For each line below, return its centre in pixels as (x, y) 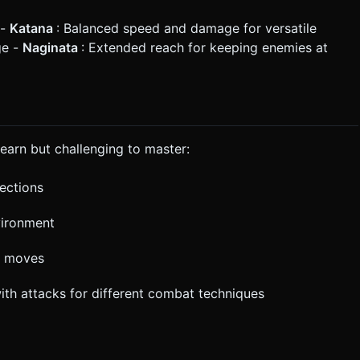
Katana (33, 28)
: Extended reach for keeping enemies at (205, 47)
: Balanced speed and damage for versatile (186, 28)
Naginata (52, 47)
